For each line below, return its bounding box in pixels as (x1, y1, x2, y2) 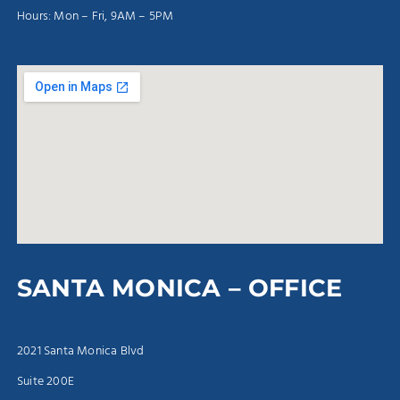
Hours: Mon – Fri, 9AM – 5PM (17, 5, 174, 27)
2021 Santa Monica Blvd (17, 341, 145, 362)
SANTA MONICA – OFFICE (17, 273, 343, 304)
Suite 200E (17, 371, 74, 393)
